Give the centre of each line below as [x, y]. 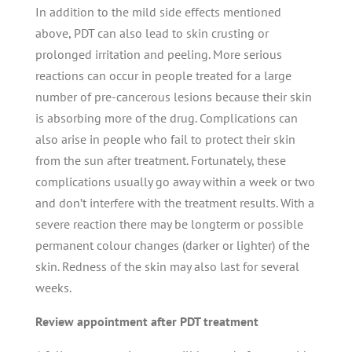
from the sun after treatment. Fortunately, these [160, 160]
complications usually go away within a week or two [175, 181]
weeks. [53, 288]
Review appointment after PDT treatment [147, 321]
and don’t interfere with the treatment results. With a [174, 203]
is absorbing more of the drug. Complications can [166, 118]
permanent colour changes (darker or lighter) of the [172, 245]
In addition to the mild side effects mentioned [158, 12]
